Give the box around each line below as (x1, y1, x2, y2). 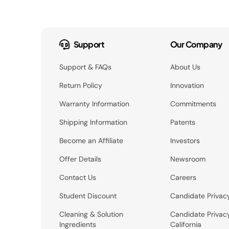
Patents (170, 117, 195, 127)
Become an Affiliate (59, 135, 123, 145)
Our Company (170, 38, 222, 50)
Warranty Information (59, 99, 129, 108)
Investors (170, 135, 200, 145)
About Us (170, 62, 200, 72)
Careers (170, 172, 196, 182)
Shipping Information (59, 117, 127, 127)
